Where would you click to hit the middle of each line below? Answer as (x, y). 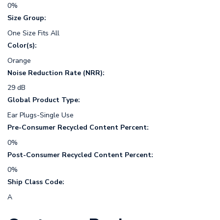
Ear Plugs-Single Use (41, 115)
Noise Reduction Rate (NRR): (56, 73)
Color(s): (22, 45)
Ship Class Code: (36, 182)
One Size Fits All (33, 33)
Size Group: (27, 18)
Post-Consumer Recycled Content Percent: (80, 155)
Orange (19, 60)
